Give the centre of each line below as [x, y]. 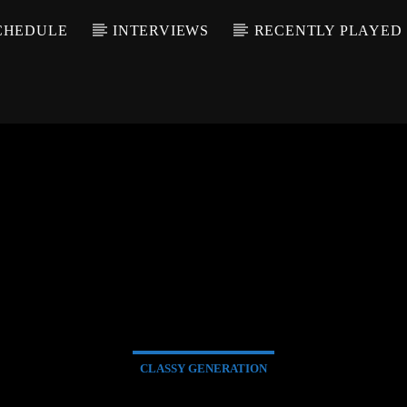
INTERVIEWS [160, 30]
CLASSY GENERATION [203, 368]
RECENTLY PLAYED [328, 30]
